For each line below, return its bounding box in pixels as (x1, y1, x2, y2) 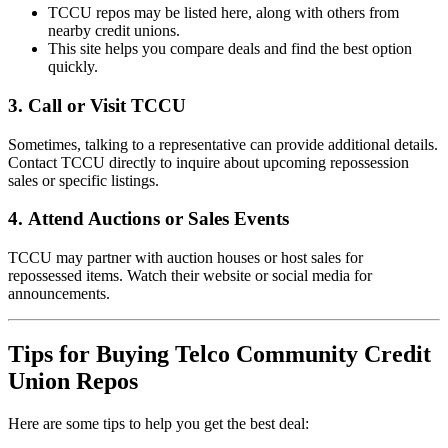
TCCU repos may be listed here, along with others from (48, 4, 399, 22)
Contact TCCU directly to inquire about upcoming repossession (8, 153, 409, 171)
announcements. (8, 285, 110, 302)
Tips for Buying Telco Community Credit (8, 340, 431, 367)
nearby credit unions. (48, 22, 180, 40)
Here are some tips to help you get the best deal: (8, 414, 309, 432)
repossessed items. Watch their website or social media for (8, 267, 372, 284)
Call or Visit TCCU (28, 94, 186, 116)
